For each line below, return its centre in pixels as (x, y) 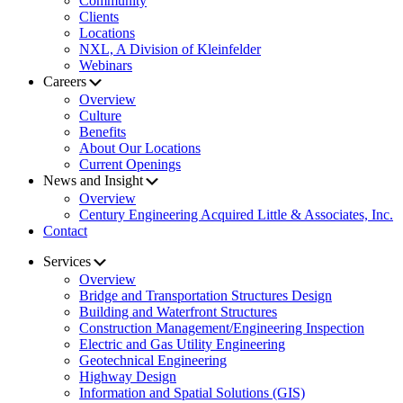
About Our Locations (140, 148)
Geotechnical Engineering (153, 361)
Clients (99, 17)
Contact (65, 231)
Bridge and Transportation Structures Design (206, 296)
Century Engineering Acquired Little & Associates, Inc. (236, 215)
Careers (65, 82)
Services (67, 262)
